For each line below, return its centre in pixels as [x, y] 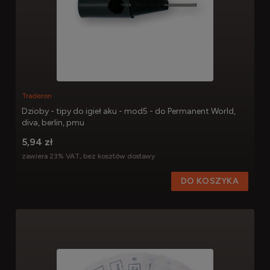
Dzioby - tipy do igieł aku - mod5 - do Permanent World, [129, 111]
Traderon [37, 96]
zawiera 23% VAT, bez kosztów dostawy [88, 156]
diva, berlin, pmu [53, 123]
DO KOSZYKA [210, 181]
